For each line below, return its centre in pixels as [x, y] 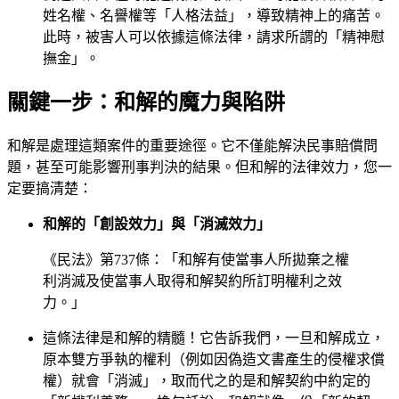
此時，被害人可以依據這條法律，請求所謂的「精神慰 [214, 37]
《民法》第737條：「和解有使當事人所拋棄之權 [196, 260]
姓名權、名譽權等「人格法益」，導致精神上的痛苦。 [214, 15]
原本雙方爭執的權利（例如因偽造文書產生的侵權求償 [214, 360]
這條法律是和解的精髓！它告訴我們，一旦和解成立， [214, 338]
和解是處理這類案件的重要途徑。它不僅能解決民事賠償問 [192, 146]
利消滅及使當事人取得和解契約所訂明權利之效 [192, 281]
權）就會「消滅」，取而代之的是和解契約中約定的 [207, 381]
